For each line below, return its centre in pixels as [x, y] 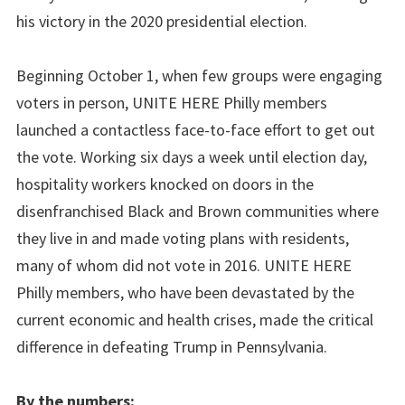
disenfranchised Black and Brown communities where [198, 211]
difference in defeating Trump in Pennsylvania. [172, 346]
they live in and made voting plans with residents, [183, 238]
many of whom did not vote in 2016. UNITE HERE [184, 265]
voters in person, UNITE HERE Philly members [172, 102]
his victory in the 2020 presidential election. [162, 21]
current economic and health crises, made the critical [195, 319]
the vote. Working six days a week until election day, [192, 156]
